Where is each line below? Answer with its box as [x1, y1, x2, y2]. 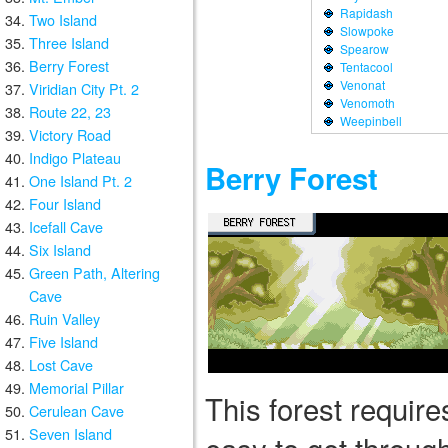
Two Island [29, 9, 97, 30]
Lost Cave [29, 354, 93, 375]
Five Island [29, 331, 98, 352]
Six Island [29, 239, 91, 260]
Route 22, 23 [29, 101, 111, 122]
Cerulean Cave [29, 400, 124, 421]
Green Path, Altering [29, 262, 160, 283]
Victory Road [29, 124, 111, 145]
